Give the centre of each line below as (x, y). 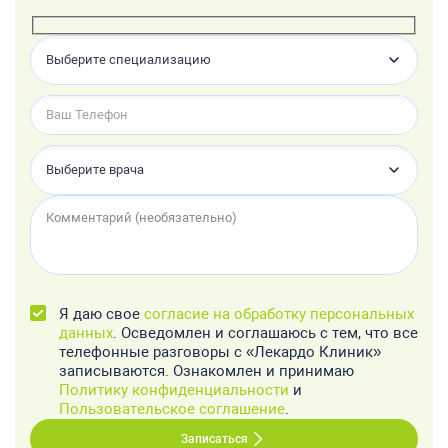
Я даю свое (101, 313)
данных (86, 332)
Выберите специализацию (128, 60)
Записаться (214, 438)
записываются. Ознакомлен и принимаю (206, 370)
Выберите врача (95, 170)
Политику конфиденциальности (174, 389)
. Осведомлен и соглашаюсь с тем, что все (265, 332)
